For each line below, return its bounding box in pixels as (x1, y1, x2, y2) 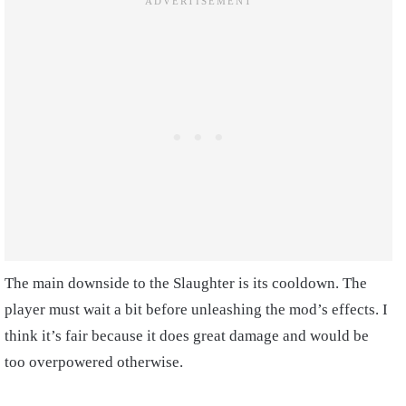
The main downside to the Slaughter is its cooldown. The (5, 274, 367, 292)
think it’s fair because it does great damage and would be (5, 326, 369, 344)
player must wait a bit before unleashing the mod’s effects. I (5, 300, 388, 318)
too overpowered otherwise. (5, 353, 187, 371)
